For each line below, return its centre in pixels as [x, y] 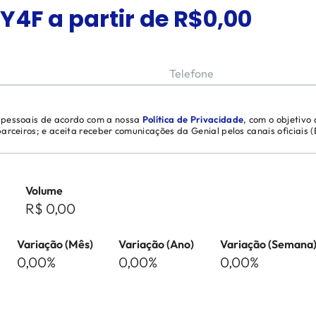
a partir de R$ [123, 19]
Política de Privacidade [193, 119]
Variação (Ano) [156, 244]
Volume [44, 190]
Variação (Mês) [55, 244]
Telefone [192, 73]
